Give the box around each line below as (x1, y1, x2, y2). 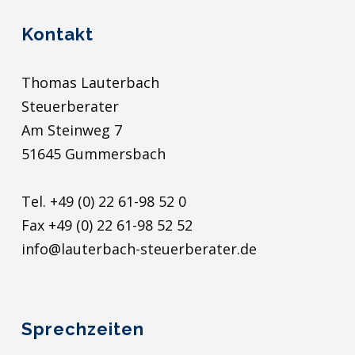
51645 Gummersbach (21, 144, 166, 164)
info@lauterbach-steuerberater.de (21, 239, 257, 259)
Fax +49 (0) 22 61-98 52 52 (21, 216, 193, 235)
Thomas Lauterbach (21, 73, 159, 93)
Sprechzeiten (21, 319, 144, 340)
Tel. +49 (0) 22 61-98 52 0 (21, 192, 186, 212)
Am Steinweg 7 (21, 120, 122, 140)
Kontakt (21, 24, 94, 45)
